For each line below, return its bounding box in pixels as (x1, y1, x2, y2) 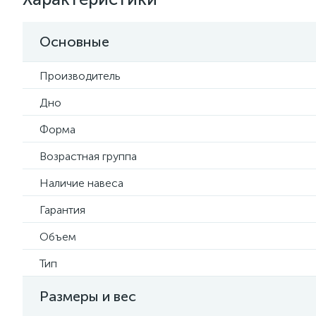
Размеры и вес (39, 288, 136, 305)
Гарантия (39, 203, 85, 217)
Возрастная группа (39, 150, 137, 163)
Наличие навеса (39, 176, 123, 190)
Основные (39, 33, 109, 50)
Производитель (39, 69, 121, 83)
